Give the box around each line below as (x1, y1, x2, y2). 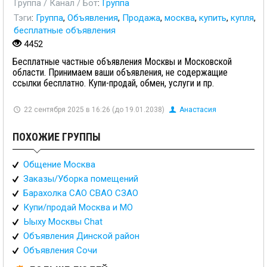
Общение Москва (23, 159, 95, 170)
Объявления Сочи (23, 245, 97, 256)
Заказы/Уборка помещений (23, 173, 138, 184)
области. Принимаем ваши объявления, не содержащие (13, 67, 228, 78)
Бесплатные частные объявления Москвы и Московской (13, 56, 232, 67)
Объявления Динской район (23, 231, 139, 241)
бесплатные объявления (14, 25, 116, 36)
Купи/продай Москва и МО (23, 202, 133, 213)
